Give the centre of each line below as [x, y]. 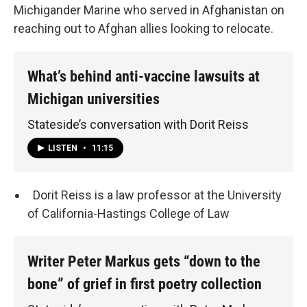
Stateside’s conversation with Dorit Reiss [138, 124]
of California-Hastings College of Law [128, 214]
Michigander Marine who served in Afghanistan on [149, 10]
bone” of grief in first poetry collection [145, 284]
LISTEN [64, 148]
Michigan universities [94, 99]
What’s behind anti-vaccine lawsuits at [144, 77]
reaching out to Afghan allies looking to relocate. [144, 29]
